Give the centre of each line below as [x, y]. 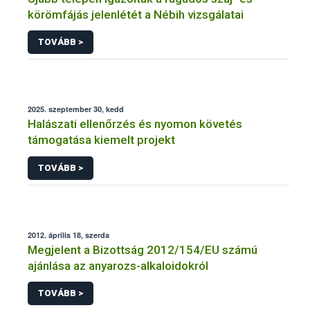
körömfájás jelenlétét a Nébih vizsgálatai [136, 14]
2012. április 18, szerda [69, 235]
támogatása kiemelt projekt [101, 140]
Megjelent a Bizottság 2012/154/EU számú [143, 249]
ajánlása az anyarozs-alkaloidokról [118, 265]
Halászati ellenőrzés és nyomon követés [135, 124]
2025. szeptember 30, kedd [76, 109]
